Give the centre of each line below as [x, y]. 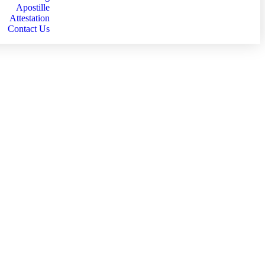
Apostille [33, 7]
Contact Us [29, 29]
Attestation [30, 18]
